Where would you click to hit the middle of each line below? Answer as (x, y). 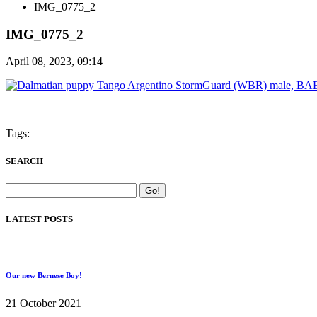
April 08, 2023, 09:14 (54, 62)
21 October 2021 (44, 303)
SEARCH (24, 161)
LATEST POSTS (39, 219)
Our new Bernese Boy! (44, 275)
